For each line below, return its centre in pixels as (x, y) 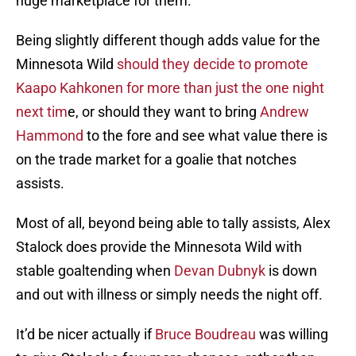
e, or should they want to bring (164, 112)
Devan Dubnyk (220, 271)
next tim (42, 112)
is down (291, 271)
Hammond (50, 136)
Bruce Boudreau (205, 335)
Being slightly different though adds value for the (168, 41)
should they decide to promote (213, 64)
